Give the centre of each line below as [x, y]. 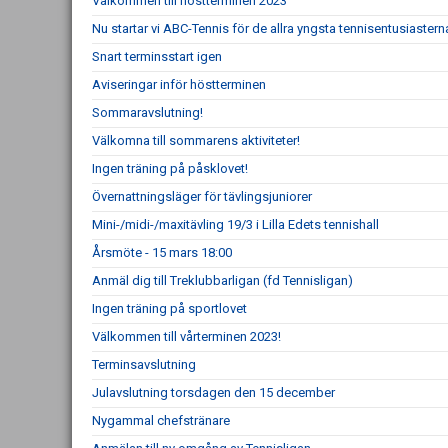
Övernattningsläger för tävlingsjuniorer [202, 196]
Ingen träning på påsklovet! [170, 168]
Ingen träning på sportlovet [169, 308]
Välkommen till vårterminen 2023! [186, 336]
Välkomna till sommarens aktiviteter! [196, 140]
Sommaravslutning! [147, 112]
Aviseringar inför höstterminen [179, 84]
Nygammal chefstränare [161, 420]
